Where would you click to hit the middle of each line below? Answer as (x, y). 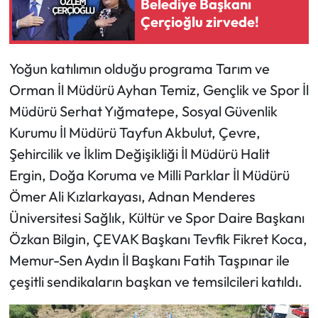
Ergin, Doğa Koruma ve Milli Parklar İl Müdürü (149, 175)
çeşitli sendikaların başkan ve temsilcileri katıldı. (155, 281)
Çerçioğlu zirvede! (200, 22)
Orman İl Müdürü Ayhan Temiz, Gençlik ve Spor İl (159, 89)
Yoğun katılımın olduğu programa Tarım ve (139, 68)
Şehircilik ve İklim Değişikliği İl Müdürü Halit (139, 153)
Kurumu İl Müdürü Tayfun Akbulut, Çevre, (135, 132)
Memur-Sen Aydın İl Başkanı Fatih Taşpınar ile (149, 260)
